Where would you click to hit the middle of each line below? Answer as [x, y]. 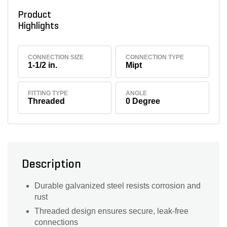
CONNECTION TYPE [155, 57]
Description [51, 165]
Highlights [40, 26]
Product [34, 15]
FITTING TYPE [48, 93]
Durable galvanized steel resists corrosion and [118, 186]
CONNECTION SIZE [56, 57]
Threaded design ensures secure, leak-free [111, 211]
